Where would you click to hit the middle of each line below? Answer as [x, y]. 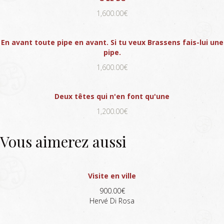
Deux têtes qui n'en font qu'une [112, 96]
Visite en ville [112, 175]
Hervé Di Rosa [112, 200]
